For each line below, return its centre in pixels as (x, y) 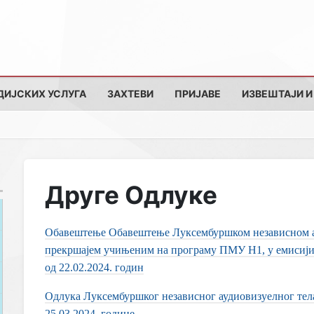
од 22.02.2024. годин (94, 267)
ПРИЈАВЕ (198, 94)
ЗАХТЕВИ (130, 94)
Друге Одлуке (131, 195)
